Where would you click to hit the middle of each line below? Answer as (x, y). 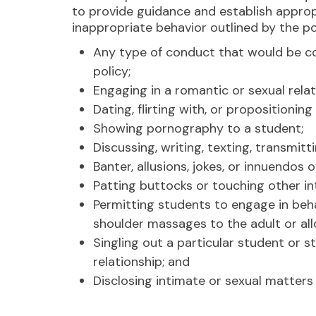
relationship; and (141, 262)
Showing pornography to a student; (200, 128)
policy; (114, 71)
